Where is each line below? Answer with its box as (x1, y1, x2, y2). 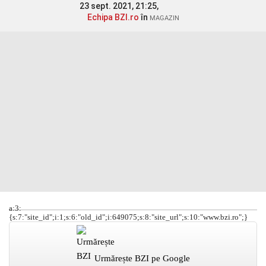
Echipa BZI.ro (87, 12, 139, 22)
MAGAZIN (149, 14, 179, 22)
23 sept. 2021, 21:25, (80, 1, 160, 11)
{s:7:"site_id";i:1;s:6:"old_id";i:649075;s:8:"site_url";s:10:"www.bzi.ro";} (9, 213, 248, 221)
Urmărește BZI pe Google (94, 254, 190, 263)
